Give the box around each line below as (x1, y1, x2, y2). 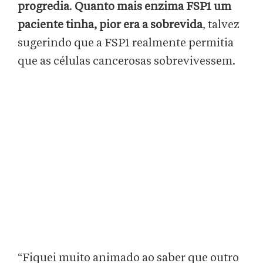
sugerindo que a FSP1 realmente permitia (18, 37, 234, 49)
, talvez (203, 19, 240, 31)
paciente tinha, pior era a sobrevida (18, 19, 203, 31)
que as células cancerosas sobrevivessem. (18, 55, 235, 68)
